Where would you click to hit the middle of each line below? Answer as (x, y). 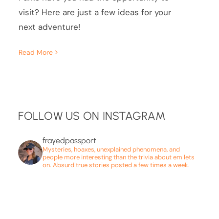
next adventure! (50, 27)
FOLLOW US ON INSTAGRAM (92, 116)
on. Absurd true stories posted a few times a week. (116, 165)
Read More (36, 53)
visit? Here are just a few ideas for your (95, 12)
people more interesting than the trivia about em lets (119, 157)
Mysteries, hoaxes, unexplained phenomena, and (111, 150)
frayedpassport (70, 141)
